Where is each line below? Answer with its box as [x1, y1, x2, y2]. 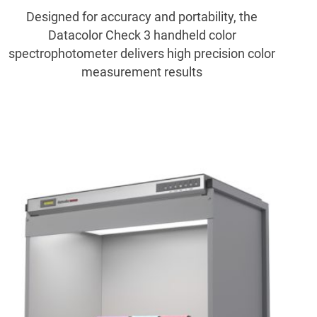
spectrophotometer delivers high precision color [8, 46, 276, 62]
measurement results [81, 64, 203, 80]
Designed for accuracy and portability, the [26, 9, 258, 25]
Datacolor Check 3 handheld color [47, 28, 236, 43]
